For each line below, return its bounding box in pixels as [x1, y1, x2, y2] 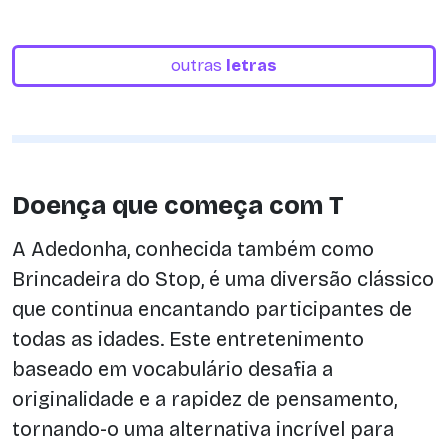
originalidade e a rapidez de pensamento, [12, 386, 397, 411]
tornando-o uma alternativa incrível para [12, 416, 394, 441]
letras [226, 56, 277, 75]
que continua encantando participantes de [12, 296, 412, 321]
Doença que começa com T [12, 191, 344, 221]
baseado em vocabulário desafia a [12, 356, 333, 381]
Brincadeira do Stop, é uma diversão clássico [12, 266, 434, 291]
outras [171, 56, 226, 75]
